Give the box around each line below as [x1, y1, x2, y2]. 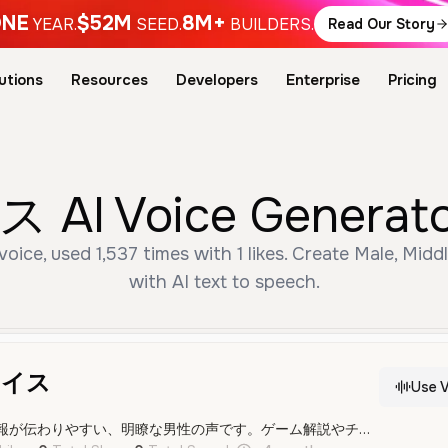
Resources [70, 70, 148, 90]
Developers [175, 70, 258, 90]
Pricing [387, 70, 437, 90]
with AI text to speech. [128, 271, 320, 293]
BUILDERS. [229, 14, 314, 35]
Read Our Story [327, 15, 435, 33]
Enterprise [285, 70, 360, 90]
